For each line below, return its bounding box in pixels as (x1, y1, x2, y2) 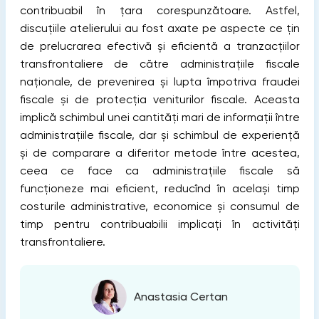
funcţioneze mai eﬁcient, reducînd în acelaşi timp (19, 181, 300, 195)
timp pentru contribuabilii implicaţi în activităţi (19, 216, 300, 231)
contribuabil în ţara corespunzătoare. (19, 3, 251, 17)
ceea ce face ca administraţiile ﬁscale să (19, 163, 300, 177)
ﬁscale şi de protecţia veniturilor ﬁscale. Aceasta (19, 92, 300, 106)
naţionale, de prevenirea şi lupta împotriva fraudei (19, 74, 300, 88)
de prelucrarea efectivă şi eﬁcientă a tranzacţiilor (19, 38, 300, 53)
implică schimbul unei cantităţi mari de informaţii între (19, 110, 300, 124)
